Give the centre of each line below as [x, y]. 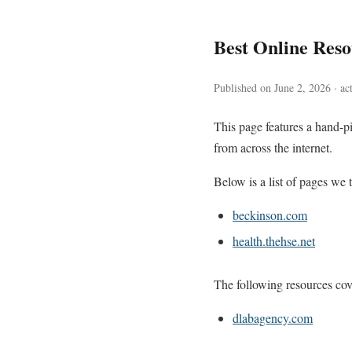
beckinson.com [270, 215]
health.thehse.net [274, 241]
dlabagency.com [273, 318]
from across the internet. [273, 147]
